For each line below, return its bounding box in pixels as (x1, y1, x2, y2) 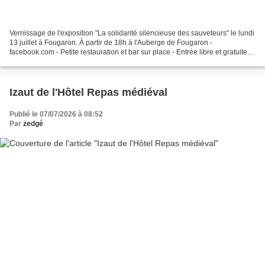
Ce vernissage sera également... (9, 57, 114, 66)
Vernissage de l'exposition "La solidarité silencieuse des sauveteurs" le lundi (9, 29, 254, 38)
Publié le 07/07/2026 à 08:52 (9, 110, 103, 119)
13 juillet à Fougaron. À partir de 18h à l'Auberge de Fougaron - (9, 38, 212, 47)
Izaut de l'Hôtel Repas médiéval (9, 86, 167, 99)
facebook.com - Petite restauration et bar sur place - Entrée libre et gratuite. (9, 48, 249, 57)
